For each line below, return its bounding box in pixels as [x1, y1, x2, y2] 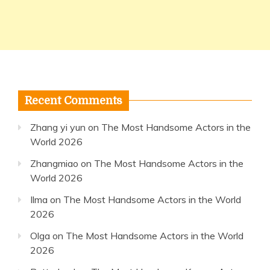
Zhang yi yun [30, 121, 86, 133]
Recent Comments [25, 95, 122, 107]
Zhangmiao [30, 157, 78, 169]
